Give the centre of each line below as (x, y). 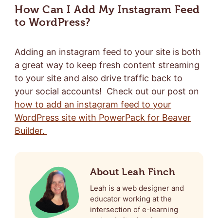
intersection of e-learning (134, 209)
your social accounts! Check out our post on (107, 91)
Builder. (31, 130)
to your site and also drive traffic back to (100, 78)
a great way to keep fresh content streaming (107, 65)
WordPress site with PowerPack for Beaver (103, 117)
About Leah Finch (133, 172)
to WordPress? (53, 22)
